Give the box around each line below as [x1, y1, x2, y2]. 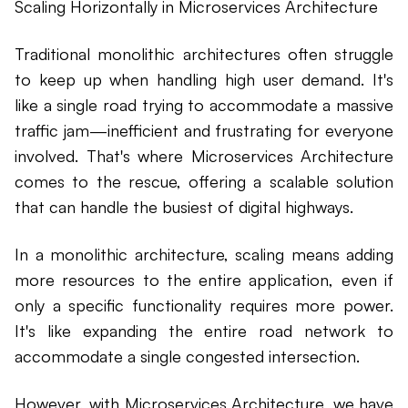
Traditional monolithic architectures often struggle [15, 43, 393, 64]
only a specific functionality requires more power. [15, 294, 393, 315]
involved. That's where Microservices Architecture [15, 145, 393, 166]
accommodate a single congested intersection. [15, 345, 360, 366]
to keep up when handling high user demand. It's [15, 68, 393, 89]
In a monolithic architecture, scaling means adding [15, 243, 393, 264]
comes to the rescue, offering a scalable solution [15, 170, 393, 191]
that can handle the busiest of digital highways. [15, 196, 353, 217]
